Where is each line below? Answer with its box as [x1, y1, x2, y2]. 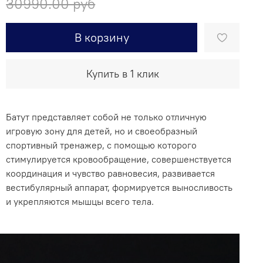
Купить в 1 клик [86, 66, 160, 80]
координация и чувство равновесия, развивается [6, 167, 215, 179]
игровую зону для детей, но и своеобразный [6, 124, 198, 137]
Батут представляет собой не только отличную [6, 110, 207, 123]
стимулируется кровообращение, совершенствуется [6, 153, 232, 165]
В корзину [74, 29, 129, 45]
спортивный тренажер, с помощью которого [6, 139, 197, 151]
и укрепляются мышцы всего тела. [6, 195, 154, 207]
